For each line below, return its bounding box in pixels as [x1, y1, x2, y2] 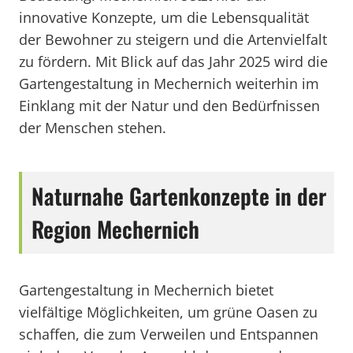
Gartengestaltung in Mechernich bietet [19, 281, 273, 299]
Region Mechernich [32, 213, 199, 245]
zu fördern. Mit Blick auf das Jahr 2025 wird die [19, 52, 328, 71]
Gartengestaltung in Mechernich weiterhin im [19, 74, 319, 93]
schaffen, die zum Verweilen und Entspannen [19, 325, 318, 344]
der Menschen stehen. [19, 118, 166, 137]
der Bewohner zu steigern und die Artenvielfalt [19, 30, 327, 49]
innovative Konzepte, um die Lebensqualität [19, 8, 309, 27]
